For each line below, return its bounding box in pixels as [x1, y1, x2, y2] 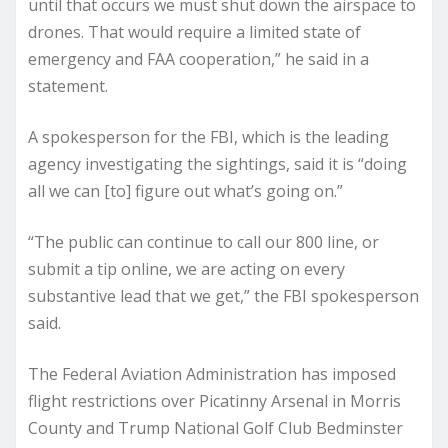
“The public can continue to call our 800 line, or [28, 231, 379, 253]
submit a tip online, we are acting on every [28, 258, 345, 280]
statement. [28, 75, 108, 97]
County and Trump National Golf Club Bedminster [28, 417, 403, 439]
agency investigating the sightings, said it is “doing [28, 153, 407, 175]
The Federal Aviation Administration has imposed [28, 363, 396, 385]
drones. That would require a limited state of [28, 21, 361, 43]
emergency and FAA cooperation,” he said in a [28, 48, 369, 70]
